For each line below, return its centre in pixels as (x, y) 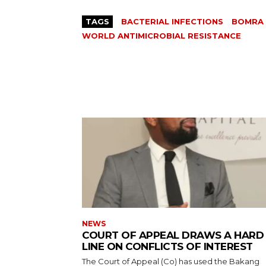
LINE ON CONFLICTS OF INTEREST (167, 246)
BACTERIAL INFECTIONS (172, 22)
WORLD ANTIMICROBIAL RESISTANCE (161, 36)
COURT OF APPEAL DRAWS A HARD (173, 235)
